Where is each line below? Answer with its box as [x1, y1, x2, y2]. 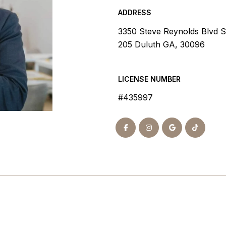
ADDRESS [118, 8, 151, 17]
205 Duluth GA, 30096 [118, 39, 205, 49]
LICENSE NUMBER [118, 74, 181, 83]
